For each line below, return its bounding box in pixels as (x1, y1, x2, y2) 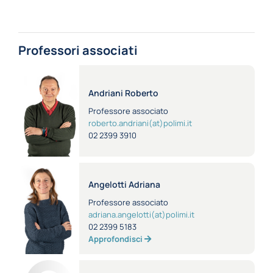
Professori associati (18, 42, 138, 58)
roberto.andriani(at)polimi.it (88, 117, 192, 129)
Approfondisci (88, 233, 144, 244)
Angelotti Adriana (88, 178, 162, 190)
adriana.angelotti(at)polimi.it (88, 208, 194, 220)
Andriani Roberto (88, 87, 160, 99)
